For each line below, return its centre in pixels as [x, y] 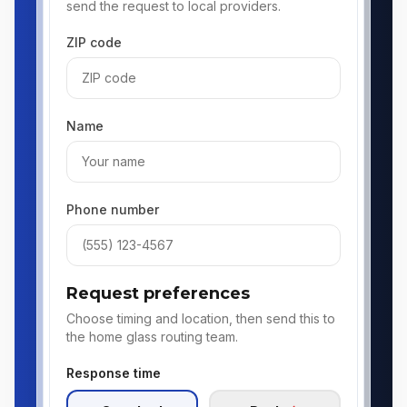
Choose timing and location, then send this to [201, 318]
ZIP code [94, 42]
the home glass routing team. [152, 337]
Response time [114, 373]
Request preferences [158, 293]
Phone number [113, 209]
